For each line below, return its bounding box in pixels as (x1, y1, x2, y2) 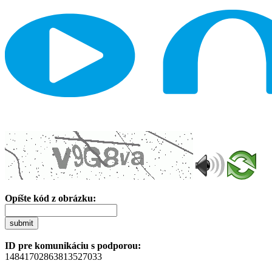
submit (10, 218, 33, 228)
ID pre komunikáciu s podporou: (5, 240, 141, 251)
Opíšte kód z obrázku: (5, 192, 96, 203)
